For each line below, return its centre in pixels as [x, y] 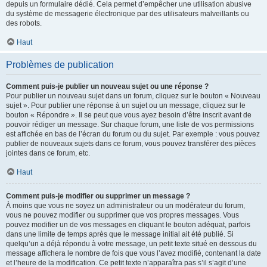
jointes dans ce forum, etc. [48, 153]
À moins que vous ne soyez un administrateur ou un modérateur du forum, [125, 206]
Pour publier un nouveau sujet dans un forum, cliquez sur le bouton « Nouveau [133, 96]
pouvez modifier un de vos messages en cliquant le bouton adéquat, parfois [128, 225]
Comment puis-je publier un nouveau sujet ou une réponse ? [107, 86]
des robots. [24, 23]
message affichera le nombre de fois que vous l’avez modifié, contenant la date [133, 253]
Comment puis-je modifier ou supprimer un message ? [98, 196]
